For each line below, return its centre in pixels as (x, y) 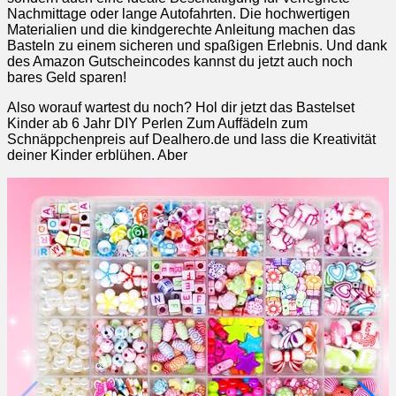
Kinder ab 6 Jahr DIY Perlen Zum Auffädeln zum (157, 123)
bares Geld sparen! (67, 77)
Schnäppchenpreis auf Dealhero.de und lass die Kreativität (191, 139)
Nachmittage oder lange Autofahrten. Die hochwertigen (179, 13)
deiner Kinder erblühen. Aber (97, 155)
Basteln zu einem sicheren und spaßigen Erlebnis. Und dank (197, 45)
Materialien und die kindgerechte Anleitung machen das (181, 29)
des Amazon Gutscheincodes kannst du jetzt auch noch (180, 61)
